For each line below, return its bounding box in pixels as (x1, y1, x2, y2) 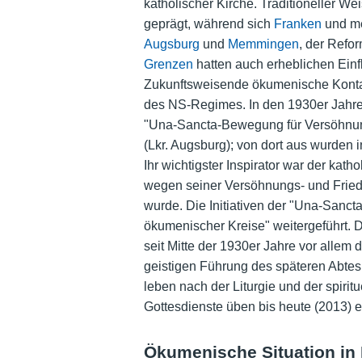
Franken (273, 17, 322, 32)
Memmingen (227, 37, 299, 52)
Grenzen (143, 57, 193, 72)
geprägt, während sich (143, 17, 274, 32)
